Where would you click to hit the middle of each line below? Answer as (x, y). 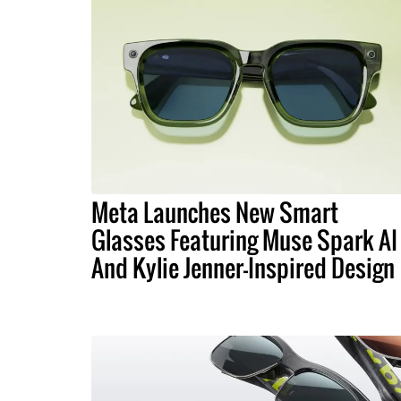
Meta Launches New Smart (215, 212)
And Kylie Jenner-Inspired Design (243, 267)
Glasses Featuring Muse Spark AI (244, 239)
